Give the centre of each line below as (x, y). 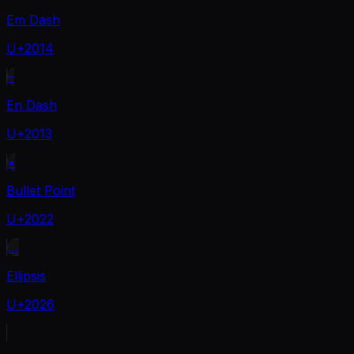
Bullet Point (41, 190)
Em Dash (33, 19)
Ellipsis (26, 275)
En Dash (32, 105)
